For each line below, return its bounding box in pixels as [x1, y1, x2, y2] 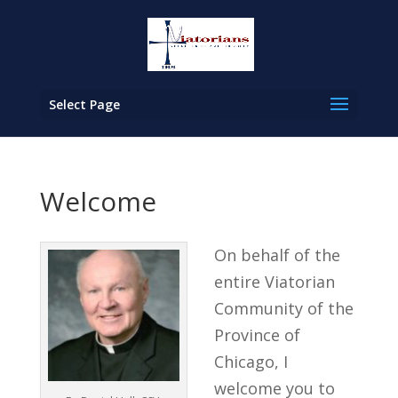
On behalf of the [213, 244, 340, 266]
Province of [213, 324, 300, 346]
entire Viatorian [213, 271, 335, 292]
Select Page [48, 96, 120, 113]
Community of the [213, 298, 354, 319]
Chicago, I [213, 351, 288, 372]
